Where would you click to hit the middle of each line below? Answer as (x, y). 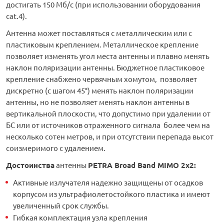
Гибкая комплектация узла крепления (80, 217)
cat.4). (16, 16)
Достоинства (30, 165)
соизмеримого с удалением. (56, 148)
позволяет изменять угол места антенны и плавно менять (108, 56)
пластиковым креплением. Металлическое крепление (102, 44)
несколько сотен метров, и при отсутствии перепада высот (110, 136)
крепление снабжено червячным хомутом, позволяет (101, 79)
